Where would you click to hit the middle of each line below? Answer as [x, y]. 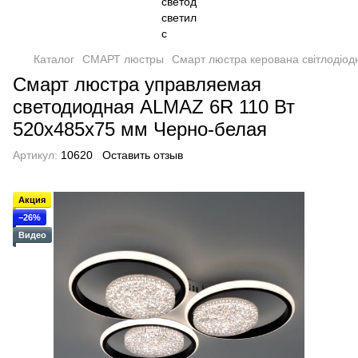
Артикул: [35, 155]
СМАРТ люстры [123, 59]
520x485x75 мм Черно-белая [140, 129]
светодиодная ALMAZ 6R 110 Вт [154, 107]
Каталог [54, 59]
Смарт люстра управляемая [137, 84]
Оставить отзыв [143, 155]
